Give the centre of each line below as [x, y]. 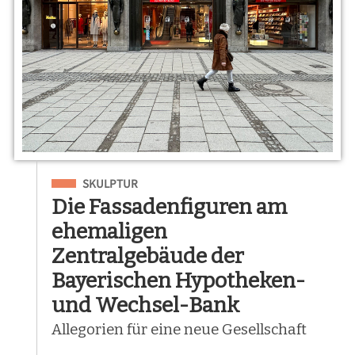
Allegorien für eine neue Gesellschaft [179, 329]
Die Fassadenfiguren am [170, 206]
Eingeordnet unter [103, 181]
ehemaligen [110, 231]
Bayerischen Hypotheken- [179, 280]
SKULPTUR [110, 183]
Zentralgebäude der [148, 256]
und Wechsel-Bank [146, 305]
